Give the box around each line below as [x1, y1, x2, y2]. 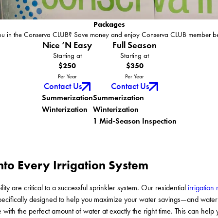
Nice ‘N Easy [42, 39, 92, 51]
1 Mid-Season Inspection [92, 116, 177, 126]
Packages [93, 20, 125, 29]
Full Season [112, 39, 157, 51]
